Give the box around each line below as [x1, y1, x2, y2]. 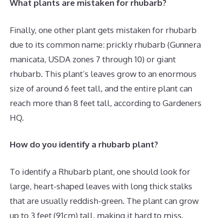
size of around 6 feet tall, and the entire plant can [10, 83, 192, 93]
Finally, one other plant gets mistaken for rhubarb [10, 24, 197, 35]
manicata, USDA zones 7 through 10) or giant [10, 54, 176, 64]
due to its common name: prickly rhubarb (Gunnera [10, 39, 201, 50]
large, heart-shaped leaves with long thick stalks [10, 181, 192, 191]
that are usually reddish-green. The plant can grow [10, 195, 199, 206]
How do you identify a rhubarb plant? [10, 139, 158, 150]
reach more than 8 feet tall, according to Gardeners [10, 97, 201, 108]
